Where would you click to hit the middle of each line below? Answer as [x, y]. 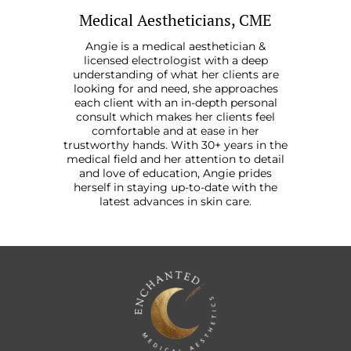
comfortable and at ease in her [175, 130]
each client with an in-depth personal [175, 102]
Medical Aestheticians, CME [175, 20]
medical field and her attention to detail [175, 159]
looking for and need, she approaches [175, 88]
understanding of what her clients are [175, 74]
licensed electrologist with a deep [175, 60]
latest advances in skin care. [175, 201]
